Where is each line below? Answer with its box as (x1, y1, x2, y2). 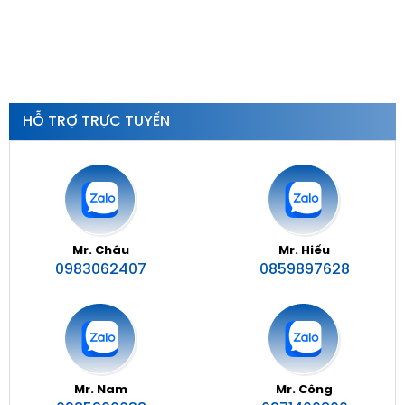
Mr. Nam (74, 384, 127, 396)
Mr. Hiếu (278, 245, 330, 257)
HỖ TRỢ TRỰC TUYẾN (23, 114, 170, 129)
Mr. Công (276, 384, 333, 396)
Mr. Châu (72, 245, 129, 257)
